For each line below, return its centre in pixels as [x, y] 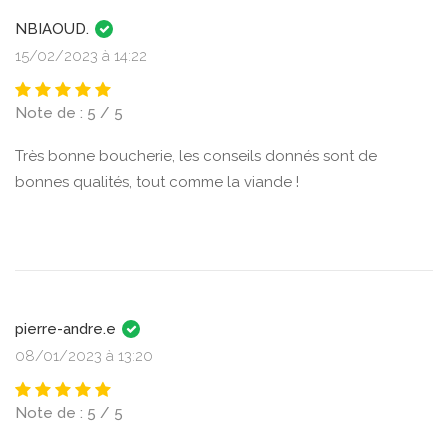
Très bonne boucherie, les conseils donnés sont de [196, 156]
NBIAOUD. [54, 29]
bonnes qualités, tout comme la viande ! [157, 182]
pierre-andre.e [67, 329]
